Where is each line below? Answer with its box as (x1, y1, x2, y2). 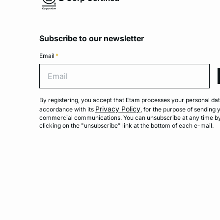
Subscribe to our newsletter (39, 33, 144, 44)
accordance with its (39, 106, 95, 113)
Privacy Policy (95, 105, 140, 113)
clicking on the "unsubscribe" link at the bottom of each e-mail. (39, 122, 214, 130)
